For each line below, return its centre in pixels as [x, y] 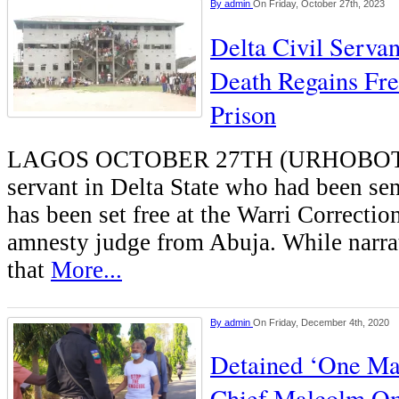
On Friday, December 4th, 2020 [321, 322]
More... [86, 269]
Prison [243, 114]
